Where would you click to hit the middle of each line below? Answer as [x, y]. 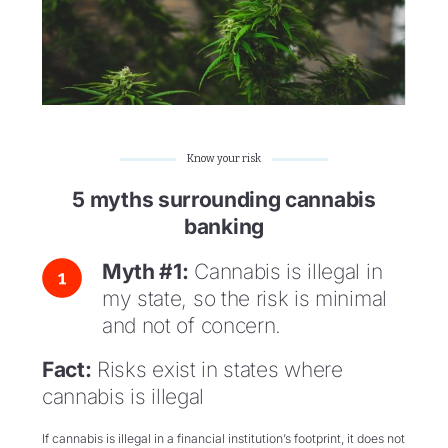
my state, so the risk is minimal [244, 298]
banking [224, 227]
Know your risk [224, 159]
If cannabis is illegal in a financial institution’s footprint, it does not [223, 438]
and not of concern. [192, 325]
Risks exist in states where [217, 370]
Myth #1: [145, 271]
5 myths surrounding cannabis [224, 200]
